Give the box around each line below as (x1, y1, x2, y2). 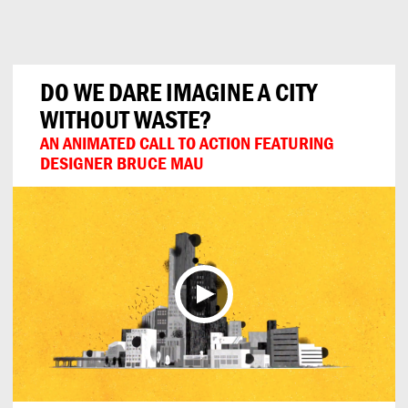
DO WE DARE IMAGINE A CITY (40, 76, 317, 107)
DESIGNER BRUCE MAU (40, 151, 204, 174)
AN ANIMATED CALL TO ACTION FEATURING (40, 131, 334, 154)
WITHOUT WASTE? (40, 104, 211, 135)
